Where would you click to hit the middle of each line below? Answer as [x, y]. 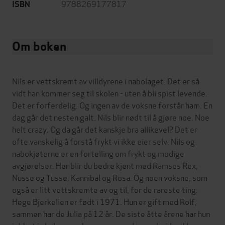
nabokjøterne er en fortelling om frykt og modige [98, 153]
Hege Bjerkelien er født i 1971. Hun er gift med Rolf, [104, 201]
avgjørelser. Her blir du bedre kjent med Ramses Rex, [105, 165]
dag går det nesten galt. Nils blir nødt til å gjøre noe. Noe [111, 117]
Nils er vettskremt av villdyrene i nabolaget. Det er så [106, 81]
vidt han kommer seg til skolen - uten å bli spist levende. [110, 93]
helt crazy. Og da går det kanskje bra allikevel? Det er [105, 129]
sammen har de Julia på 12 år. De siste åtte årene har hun [111, 213]
